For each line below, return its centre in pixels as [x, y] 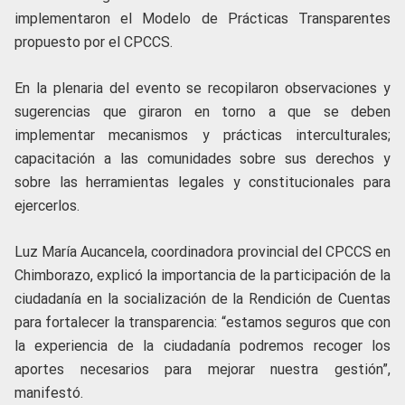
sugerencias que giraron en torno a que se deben [202, 112]
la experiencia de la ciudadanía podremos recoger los [202, 346]
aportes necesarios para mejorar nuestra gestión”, [202, 369]
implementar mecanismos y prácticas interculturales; [202, 135]
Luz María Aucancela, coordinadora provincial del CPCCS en [202, 252]
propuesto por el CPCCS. [94, 42]
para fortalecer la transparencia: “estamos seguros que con [202, 322]
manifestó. [49, 393]
